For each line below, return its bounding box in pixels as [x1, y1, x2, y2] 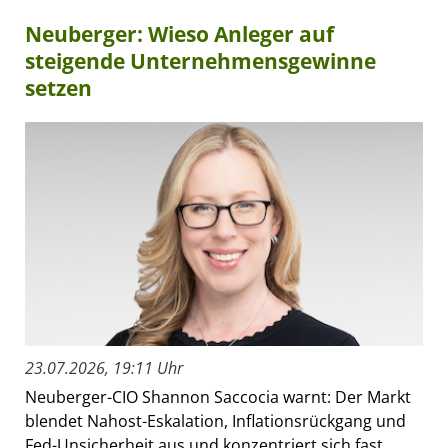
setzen [25, 74, 92, 103]
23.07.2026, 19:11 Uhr [25, 357, 183, 380]
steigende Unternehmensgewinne [25, 47, 376, 76]
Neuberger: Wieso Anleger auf [25, 20, 334, 49]
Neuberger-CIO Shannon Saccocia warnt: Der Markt [25, 386, 411, 409]
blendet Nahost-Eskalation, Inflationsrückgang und [25, 410, 406, 433]
